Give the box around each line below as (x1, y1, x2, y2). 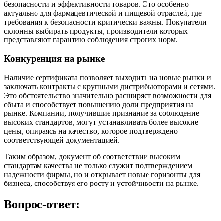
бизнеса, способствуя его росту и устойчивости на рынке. (4, 179, 199, 188)
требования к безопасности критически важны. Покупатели (4, 17, 207, 26)
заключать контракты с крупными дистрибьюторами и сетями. (4, 82, 215, 91)
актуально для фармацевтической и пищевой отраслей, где (4, 8, 202, 17)
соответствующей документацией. (4, 136, 120, 145)
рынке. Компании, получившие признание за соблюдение (4, 109, 199, 118)
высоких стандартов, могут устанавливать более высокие (4, 118, 198, 127)
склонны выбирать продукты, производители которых (4, 26, 188, 35)
